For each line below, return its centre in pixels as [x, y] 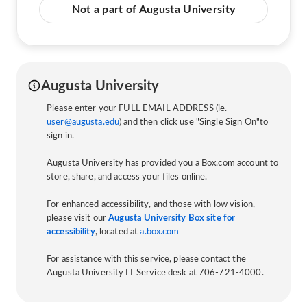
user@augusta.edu [83, 122]
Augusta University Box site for [172, 218]
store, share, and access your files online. [127, 177]
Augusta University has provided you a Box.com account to [163, 163]
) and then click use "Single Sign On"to [194, 122]
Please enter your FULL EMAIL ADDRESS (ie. [137, 108]
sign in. [61, 136]
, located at [118, 232]
